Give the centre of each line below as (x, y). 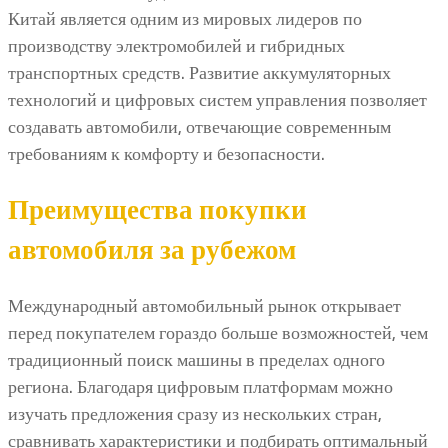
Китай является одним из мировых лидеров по (185, 18)
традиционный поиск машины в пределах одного (196, 359)
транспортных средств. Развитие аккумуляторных (199, 72)
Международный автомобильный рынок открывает (204, 305)
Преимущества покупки (157, 210)
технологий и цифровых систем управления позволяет (217, 99)
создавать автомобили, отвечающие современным (199, 126)
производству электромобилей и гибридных (176, 45)
